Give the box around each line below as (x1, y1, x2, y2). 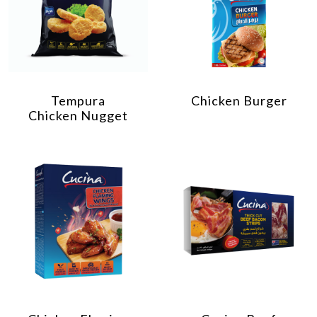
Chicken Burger (190, 92, 287, 108)
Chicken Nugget (28, 107, 128, 123)
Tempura (51, 92, 105, 108)
